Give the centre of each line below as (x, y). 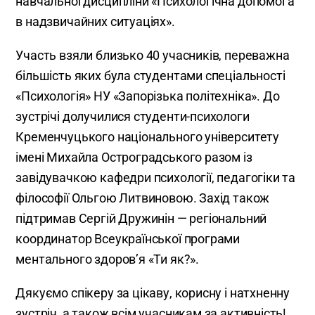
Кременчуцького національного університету (148, 136)
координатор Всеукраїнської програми (128, 238)
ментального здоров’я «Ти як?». (107, 259)
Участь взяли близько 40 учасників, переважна (153, 55)
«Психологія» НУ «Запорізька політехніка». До (148, 96)
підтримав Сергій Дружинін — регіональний (141, 218)
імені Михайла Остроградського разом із (134, 157)
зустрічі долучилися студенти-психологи (133, 116)
